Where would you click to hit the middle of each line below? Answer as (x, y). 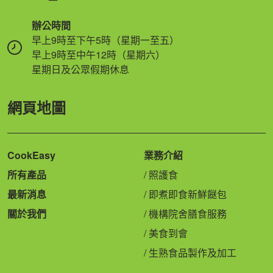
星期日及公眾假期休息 (80, 69)
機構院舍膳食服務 (188, 213)
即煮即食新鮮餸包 (188, 194)
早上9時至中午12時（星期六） (98, 54)
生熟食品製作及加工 (193, 252)
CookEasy (31, 155)
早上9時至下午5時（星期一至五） (105, 40)
